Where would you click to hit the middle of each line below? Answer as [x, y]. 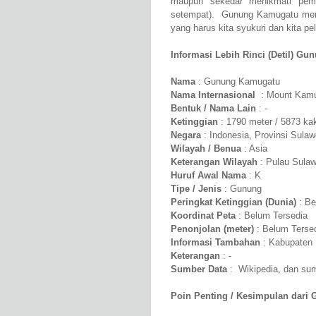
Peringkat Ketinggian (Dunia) [233, 202]
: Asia [254, 149]
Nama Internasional [213, 95]
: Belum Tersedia [272, 216]
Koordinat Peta [203, 216]
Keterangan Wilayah [214, 162]
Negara [186, 135]
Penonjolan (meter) [212, 229]
